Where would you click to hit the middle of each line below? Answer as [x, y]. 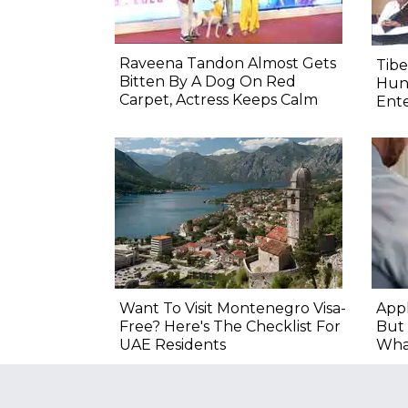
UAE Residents [173, 345]
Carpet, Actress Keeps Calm [219, 100]
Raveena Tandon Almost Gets [228, 64]
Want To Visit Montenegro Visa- [233, 309]
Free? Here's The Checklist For [230, 327]
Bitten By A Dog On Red [208, 82]
